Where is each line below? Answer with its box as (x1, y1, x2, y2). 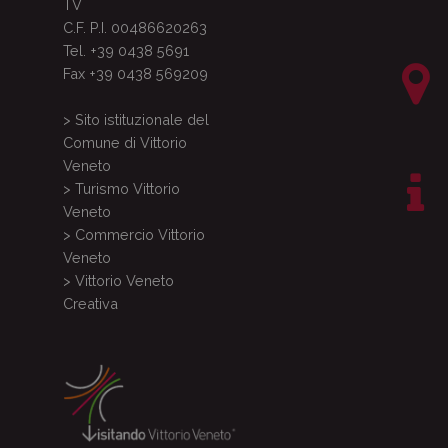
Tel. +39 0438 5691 (63, 42, 189, 59)
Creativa (63, 295, 118, 312)
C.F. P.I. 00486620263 (63, 19, 207, 36)
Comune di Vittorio (63, 134, 187, 151)
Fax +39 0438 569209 (63, 65, 208, 82)
